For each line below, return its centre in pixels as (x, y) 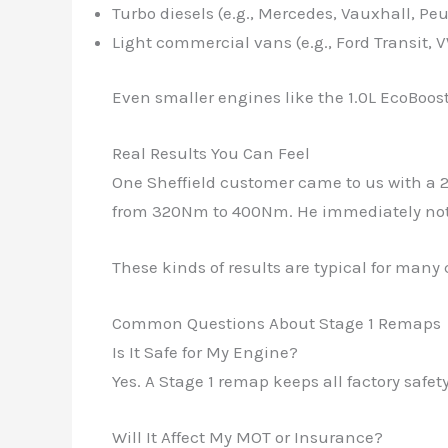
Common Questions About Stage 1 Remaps (276, 323)
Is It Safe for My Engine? (205, 352)
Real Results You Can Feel (211, 152)
